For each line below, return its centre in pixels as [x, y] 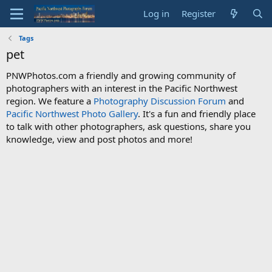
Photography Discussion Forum [160, 101]
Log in [157, 13]
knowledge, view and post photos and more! [99, 139]
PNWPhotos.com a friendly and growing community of [121, 75]
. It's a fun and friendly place [197, 114]
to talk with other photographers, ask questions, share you [128, 126]
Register [199, 13]
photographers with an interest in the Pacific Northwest [122, 88]
